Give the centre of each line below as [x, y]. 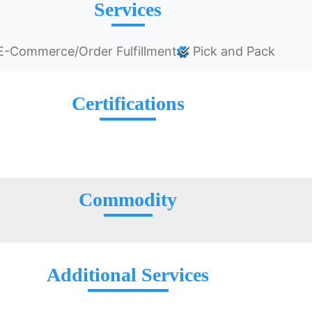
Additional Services [128, 275]
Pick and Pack [233, 52]
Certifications [128, 104]
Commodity [128, 200]
